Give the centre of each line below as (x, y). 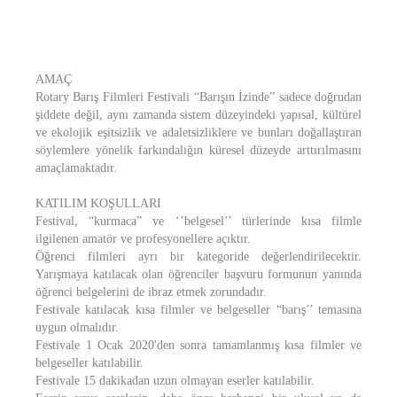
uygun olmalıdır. (77, 327)
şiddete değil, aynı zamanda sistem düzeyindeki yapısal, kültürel (198, 115)
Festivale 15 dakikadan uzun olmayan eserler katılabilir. (175, 381)
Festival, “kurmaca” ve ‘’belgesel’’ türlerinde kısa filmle (198, 221)
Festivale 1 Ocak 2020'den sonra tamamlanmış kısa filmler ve (198, 345)
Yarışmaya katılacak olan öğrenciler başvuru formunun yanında (198, 274)
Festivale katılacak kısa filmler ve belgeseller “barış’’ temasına (198, 310)
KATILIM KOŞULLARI (98, 203)
